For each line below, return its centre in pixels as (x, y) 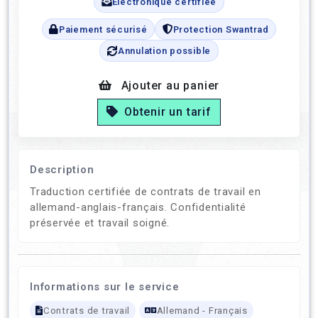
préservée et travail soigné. (100, 223)
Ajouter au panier (170, 85)
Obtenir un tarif (168, 111)
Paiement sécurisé (103, 29)
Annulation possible (164, 51)
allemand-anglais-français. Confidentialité (138, 207)
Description (62, 169)
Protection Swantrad (221, 29)
